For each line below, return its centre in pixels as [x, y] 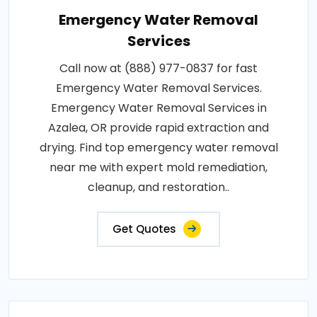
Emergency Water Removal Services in [158, 108]
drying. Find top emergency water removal [158, 148]
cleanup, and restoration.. [158, 188]
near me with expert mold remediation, [158, 168]
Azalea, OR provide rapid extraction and [158, 128]
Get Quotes [144, 229]
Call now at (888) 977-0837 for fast [158, 69]
